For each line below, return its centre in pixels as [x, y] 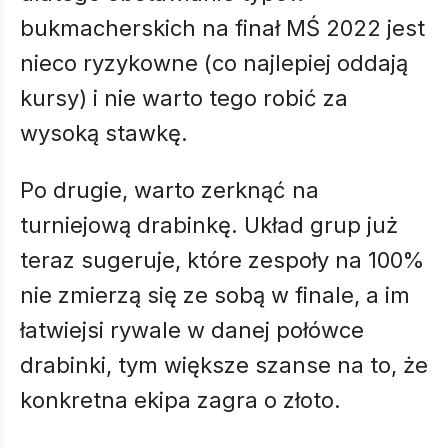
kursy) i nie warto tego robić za [184, 98]
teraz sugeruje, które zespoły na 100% [222, 260]
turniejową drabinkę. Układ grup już [209, 225]
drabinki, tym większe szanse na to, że [224, 365]
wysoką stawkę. [107, 133]
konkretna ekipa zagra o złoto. [183, 400]
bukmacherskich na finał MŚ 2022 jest [222, 28]
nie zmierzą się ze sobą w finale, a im [215, 295]
